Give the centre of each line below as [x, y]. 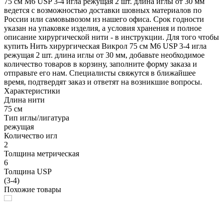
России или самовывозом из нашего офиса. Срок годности [104, 19]
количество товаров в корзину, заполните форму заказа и [101, 64]
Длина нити [24, 100]
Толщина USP [28, 171]
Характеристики [32, 91]
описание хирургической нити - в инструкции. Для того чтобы [111, 37]
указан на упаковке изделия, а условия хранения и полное [103, 28]
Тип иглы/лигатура [37, 117]
